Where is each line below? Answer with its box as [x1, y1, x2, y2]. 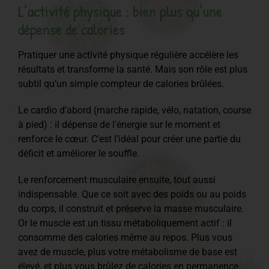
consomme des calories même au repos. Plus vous [18, 231, 232, 243]
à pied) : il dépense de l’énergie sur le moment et [18, 118, 220, 130]
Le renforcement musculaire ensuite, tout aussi [18, 174, 216, 186]
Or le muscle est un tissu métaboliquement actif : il [18, 217, 232, 229]
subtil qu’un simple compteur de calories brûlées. [18, 77, 224, 89]
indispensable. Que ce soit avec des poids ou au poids [18, 188, 246, 200]
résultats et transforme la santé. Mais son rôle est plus [18, 63, 247, 75]
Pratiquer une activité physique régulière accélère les [18, 49, 238, 61]
